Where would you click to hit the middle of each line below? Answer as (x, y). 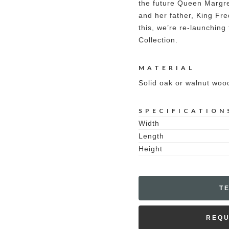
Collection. (158, 40)
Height (151, 149)
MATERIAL (167, 68)
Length (151, 136)
